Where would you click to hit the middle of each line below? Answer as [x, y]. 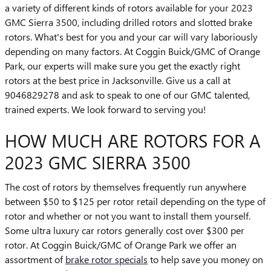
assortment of [35, 259]
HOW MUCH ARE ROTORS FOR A [133, 140]
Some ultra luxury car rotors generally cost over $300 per [125, 230]
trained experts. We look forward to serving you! [106, 109]
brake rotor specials [106, 259]
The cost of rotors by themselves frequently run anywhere [126, 186]
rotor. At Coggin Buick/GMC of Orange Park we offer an [121, 244]
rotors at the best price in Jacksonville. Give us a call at [118, 80]
